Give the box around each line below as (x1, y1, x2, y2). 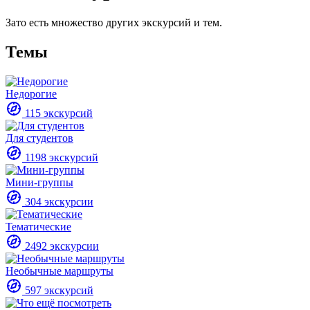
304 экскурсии (22, 195, 93, 208)
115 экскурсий (22, 107, 93, 119)
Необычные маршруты (6, 264, 113, 277)
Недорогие (6, 87, 57, 100)
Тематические (6, 220, 71, 232)
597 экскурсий (22, 284, 93, 296)
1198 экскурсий (22, 151, 98, 163)
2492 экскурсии (22, 239, 99, 252)
